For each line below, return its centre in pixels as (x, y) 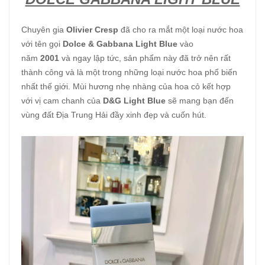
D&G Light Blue (135, 100)
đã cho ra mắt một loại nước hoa (181, 29)
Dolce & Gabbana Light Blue (120, 43)
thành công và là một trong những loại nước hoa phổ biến (129, 72)
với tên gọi (42, 43)
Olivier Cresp (92, 29)
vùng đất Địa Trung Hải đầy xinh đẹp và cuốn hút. (114, 114)
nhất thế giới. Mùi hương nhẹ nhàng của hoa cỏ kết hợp (126, 86)
